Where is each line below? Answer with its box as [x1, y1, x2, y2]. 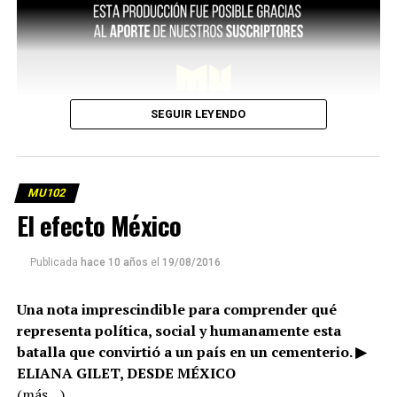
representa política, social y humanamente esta [16, 321, 341, 341]
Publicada [29, 256, 78, 269]
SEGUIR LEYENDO [151, 107, 246, 121]
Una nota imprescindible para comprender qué [16, 300, 337, 320]
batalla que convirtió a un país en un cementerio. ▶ [16, 342, 366, 362]
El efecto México [16, 206, 182, 245]
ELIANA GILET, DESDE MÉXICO [16, 363, 236, 384]
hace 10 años [80, 256, 148, 269]
